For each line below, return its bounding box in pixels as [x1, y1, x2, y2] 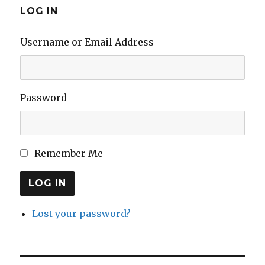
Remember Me [34, 147, 104, 159]
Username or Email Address [20, 35, 154, 48]
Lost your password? [32, 207, 131, 219]
